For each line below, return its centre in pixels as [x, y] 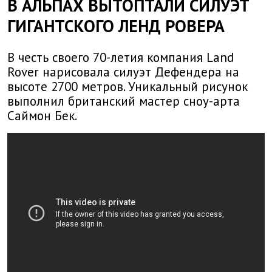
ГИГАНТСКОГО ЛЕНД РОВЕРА [116, 26]
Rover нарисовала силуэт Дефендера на [123, 72]
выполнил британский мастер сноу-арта [124, 101]
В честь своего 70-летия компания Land [121, 58]
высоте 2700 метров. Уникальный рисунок [127, 87]
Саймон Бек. [42, 116]
